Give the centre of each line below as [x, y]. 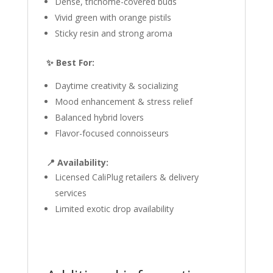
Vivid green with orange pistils [113, 17]
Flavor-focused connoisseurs [112, 133]
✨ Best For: [70, 62]
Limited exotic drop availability [114, 209]
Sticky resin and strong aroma [113, 33]
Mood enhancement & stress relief [123, 101]
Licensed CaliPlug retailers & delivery [126, 177]
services [70, 193]
